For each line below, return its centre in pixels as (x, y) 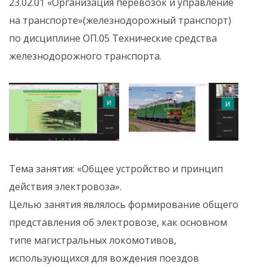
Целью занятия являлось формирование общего (124, 204)
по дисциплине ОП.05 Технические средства (113, 38)
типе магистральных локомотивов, (93, 240)
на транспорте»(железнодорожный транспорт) (120, 20)
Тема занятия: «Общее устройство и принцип (116, 168)
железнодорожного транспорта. (85, 56)
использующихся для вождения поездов (104, 258)
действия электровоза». (65, 186)
